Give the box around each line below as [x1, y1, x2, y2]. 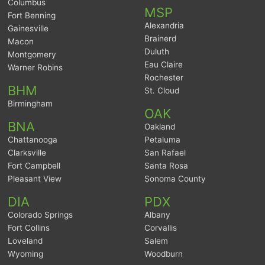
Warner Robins [8, 63, 63, 73]
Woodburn [144, 249, 183, 259]
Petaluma [144, 135, 180, 145]
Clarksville [8, 148, 47, 158]
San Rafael [144, 148, 186, 158]
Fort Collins [8, 223, 50, 233]
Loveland [8, 236, 43, 246]
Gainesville [8, 24, 49, 34]
